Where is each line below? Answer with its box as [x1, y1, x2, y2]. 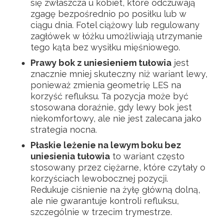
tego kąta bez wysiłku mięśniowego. [31, 42, 180, 52]
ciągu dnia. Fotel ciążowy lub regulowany [31, 19, 200, 30]
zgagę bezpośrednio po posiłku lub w [31, 8, 186, 19]
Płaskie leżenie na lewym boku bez [31, 139, 181, 150]
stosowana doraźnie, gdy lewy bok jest [31, 102, 192, 112]
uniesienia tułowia [31, 151, 110, 161]
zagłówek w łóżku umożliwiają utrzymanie [31, 31, 202, 41]
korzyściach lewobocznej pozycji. [31, 173, 168, 184]
